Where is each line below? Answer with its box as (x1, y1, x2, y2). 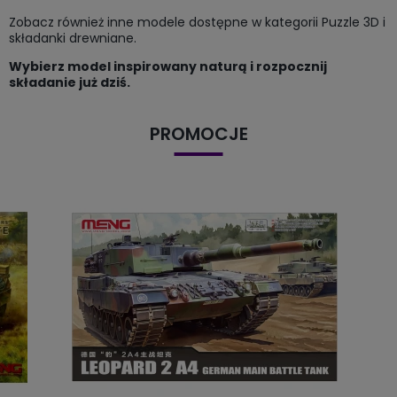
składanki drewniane (9, 28, 134, 47)
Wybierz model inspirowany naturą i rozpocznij (9, 57, 327, 75)
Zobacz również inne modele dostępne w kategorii (9, 12, 322, 31)
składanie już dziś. (9, 73, 130, 91)
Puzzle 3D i (322, 12, 385, 31)
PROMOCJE (149, 121, 248, 146)
